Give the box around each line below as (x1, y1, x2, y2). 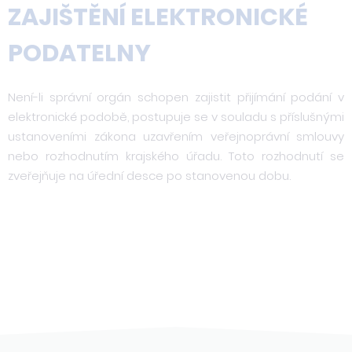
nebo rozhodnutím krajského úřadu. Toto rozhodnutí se (8, 148, 344, 164)
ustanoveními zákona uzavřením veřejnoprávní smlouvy (8, 128, 344, 145)
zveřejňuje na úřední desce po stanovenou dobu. (8, 167, 291, 184)
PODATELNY (8, 36, 151, 70)
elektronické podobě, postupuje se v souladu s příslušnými (8, 108, 344, 125)
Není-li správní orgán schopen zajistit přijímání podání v (8, 89, 344, 105)
